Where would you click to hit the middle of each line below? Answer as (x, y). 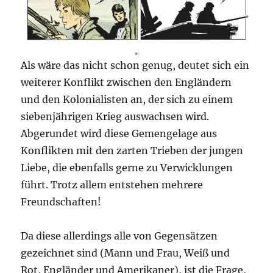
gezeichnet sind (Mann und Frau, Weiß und (126, 253)
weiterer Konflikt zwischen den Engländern (126, 83)
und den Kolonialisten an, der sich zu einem (127, 100)
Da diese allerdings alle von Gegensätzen (119, 236)
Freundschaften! (61, 202)
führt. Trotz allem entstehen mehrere (112, 185)
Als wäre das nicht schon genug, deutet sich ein (135, 66)
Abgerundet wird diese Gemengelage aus (119, 134)
